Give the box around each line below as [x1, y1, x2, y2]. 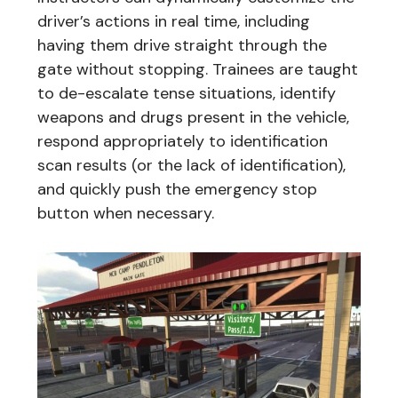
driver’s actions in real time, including [37, 10, 310, 32]
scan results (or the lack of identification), [37, 154, 346, 176]
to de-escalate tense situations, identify [37, 82, 336, 104]
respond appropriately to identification [37, 130, 328, 152]
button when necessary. [37, 202, 214, 224]
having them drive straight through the [37, 34, 327, 56]
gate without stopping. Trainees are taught [37, 58, 358, 80]
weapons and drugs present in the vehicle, [37, 106, 349, 128]
